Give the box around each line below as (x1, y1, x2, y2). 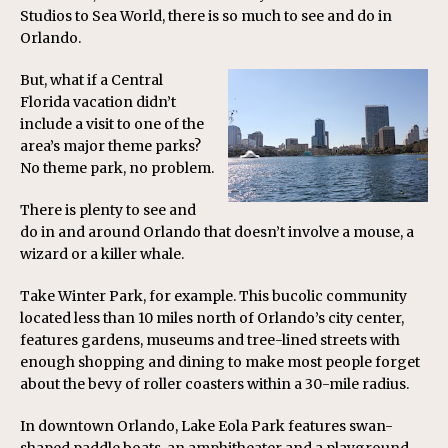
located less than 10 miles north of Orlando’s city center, (20, 309, 404, 327)
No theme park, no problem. (20, 159, 214, 177)
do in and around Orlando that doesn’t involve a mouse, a (20, 223, 414, 241)
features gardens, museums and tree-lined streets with (20, 331, 400, 349)
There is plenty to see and (20, 201, 196, 219)
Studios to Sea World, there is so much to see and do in (20, 7, 392, 25)
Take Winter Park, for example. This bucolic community (20, 287, 407, 305)
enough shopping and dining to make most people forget (20, 353, 420, 371)
